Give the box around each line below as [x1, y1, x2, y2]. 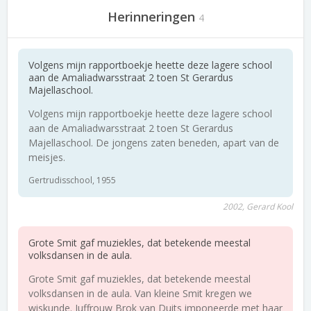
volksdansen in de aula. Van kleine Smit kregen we [28, 287, 252, 300]
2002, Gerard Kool [223, 201, 293, 212]
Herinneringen [107, 8, 195, 25]
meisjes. [28, 151, 65, 164]
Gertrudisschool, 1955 [28, 174, 116, 186]
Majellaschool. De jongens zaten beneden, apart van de [28, 136, 279, 149]
